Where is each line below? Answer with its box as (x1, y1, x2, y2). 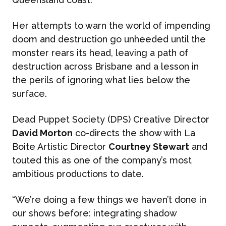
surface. (12, 88, 47, 99)
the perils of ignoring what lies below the (12, 75, 190, 85)
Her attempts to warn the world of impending (12, 20, 210, 31)
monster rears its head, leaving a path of (12, 47, 188, 58)
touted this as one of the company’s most (12, 155, 192, 165)
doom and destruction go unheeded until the (12, 34, 206, 44)
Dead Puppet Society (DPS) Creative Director (12, 114, 209, 125)
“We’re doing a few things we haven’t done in (12, 194, 206, 205)
